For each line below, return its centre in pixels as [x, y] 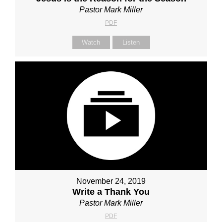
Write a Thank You [111, 192]
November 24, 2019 [111, 181]
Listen [131, 43]
